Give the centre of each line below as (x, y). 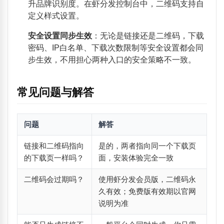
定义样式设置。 (56, 16)
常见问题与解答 (55, 92)
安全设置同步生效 (60, 36)
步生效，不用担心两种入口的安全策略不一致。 (112, 60)
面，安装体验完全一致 (136, 157)
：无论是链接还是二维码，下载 (148, 36)
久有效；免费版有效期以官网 (147, 191)
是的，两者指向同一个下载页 (147, 145)
